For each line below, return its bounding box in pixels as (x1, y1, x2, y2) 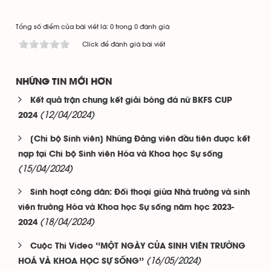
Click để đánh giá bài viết (82, 41, 165, 48)
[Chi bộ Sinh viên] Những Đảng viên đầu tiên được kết (30, 135, 250, 143)
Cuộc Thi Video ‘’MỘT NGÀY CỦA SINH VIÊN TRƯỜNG (30, 243, 246, 250)
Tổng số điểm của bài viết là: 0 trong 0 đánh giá (16, 24, 169, 30)
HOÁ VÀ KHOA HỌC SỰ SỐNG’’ (18, 258, 144, 266)
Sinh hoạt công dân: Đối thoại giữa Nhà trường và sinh (30, 189, 250, 197)
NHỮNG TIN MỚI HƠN (16, 78, 112, 87)
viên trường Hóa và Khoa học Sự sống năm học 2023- (18, 204, 234, 212)
